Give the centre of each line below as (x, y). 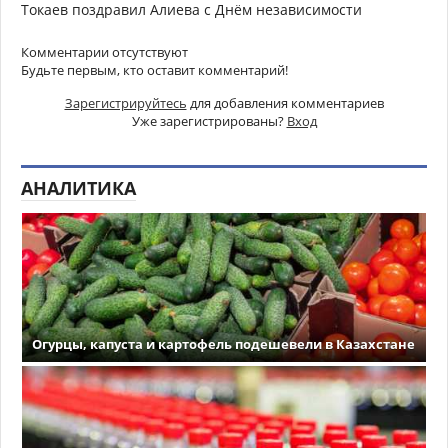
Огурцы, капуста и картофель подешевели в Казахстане (223, 344)
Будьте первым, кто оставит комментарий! (154, 70)
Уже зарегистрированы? (209, 121)
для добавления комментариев (285, 103)
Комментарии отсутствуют (104, 52)
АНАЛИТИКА (78, 188)
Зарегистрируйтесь (125, 103)
